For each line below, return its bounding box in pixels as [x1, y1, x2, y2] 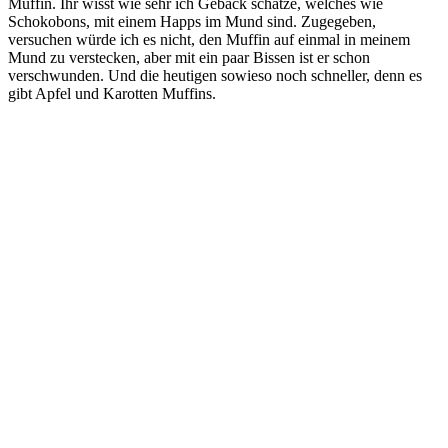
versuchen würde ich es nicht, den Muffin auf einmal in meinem [8, 31, 410, 49]
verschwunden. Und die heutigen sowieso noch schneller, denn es [8, 67, 422, 85]
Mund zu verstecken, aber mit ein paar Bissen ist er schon [8, 49, 370, 67]
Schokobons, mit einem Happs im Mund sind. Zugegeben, [8, 13, 376, 31]
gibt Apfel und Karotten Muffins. [8, 85, 216, 103]
